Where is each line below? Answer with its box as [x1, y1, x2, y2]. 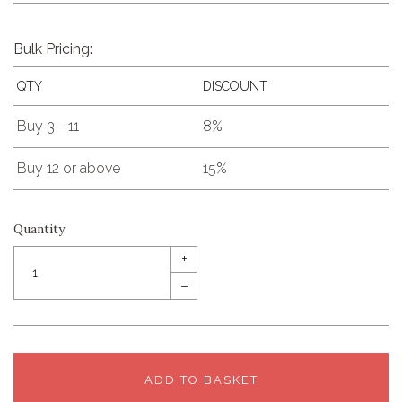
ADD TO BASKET [144, 373, 258, 388]
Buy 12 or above [17, 160, 120, 178]
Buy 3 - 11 [17, 118, 79, 135]
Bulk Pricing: [13, 39, 92, 57]
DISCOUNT [203, 79, 267, 94]
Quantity [13, 221, 65, 238]
